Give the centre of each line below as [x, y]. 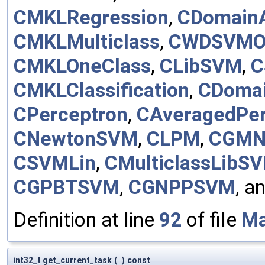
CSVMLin [55, 163]
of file [211, 219]
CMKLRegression [91, 17]
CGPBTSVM [67, 187]
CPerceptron [71, 114]
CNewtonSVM [76, 138]
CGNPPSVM [182, 187]
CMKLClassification [101, 90]
